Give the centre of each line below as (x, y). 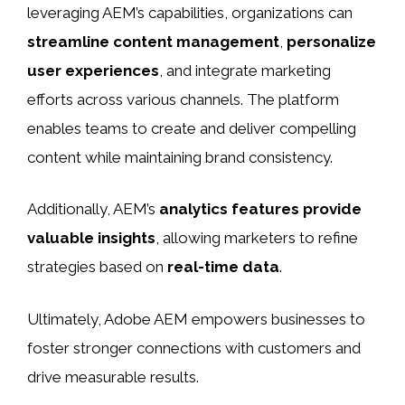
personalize (331, 41)
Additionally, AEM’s (93, 209)
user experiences (93, 70)
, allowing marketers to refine (257, 238)
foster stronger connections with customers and (194, 348)
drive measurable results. (113, 377)
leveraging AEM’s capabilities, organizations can (190, 12)
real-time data (223, 267)
